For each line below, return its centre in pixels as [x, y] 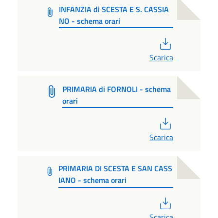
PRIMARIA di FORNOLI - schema [117, 89]
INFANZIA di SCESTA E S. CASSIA [114, 9]
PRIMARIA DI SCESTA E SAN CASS [116, 169]
